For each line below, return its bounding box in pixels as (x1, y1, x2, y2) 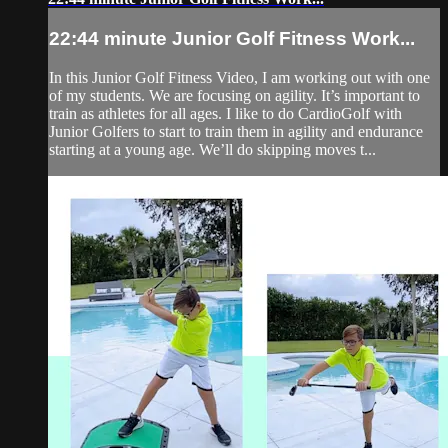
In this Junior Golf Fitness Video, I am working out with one (49, 68, 430, 86)
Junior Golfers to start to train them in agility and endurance (49, 122, 423, 140)
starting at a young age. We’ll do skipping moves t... (49, 140, 376, 158)
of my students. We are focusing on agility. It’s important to (49, 86, 420, 104)
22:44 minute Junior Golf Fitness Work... (49, 27, 415, 49)
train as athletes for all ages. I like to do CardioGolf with (49, 104, 402, 122)
